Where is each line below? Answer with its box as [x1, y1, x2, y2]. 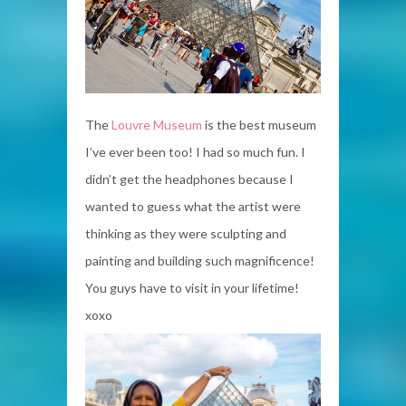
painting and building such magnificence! [85, 253, 314, 269]
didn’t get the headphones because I [85, 171, 294, 188]
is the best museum [202, 117, 316, 133]
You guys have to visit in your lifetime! [85, 280, 299, 296]
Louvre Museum [111, 117, 202, 133]
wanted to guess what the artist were [85, 198, 301, 215]
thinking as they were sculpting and [85, 226, 286, 242]
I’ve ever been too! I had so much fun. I [85, 144, 305, 160]
